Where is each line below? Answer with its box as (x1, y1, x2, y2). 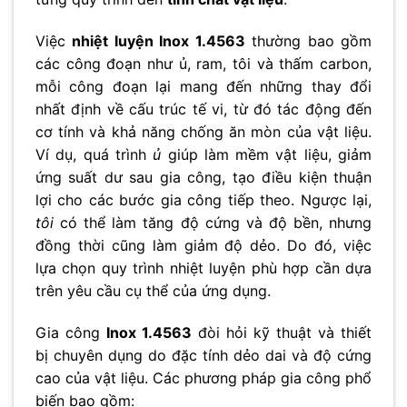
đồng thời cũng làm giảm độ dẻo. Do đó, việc (35, 235, 372, 254)
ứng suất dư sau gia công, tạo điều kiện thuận (35, 167, 372, 186)
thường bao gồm (244, 31, 372, 50)
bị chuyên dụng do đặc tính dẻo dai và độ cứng (35, 345, 372, 364)
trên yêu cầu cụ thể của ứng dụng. (35, 281, 271, 300)
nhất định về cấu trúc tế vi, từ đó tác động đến (35, 99, 372, 118)
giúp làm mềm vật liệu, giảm (161, 144, 372, 164)
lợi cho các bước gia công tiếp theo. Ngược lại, (35, 190, 372, 209)
